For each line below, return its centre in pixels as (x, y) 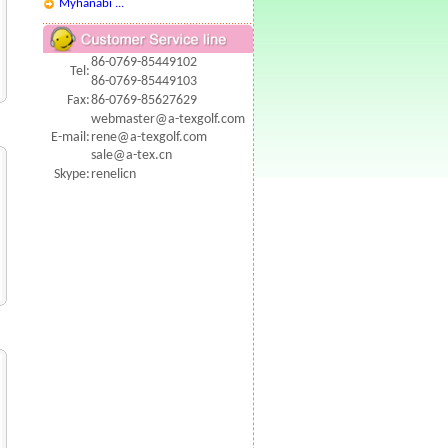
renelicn (113, 174)
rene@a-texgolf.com (148, 137)
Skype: (71, 174)
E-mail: (70, 137)
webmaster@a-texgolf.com (167, 119)
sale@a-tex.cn (131, 155)
